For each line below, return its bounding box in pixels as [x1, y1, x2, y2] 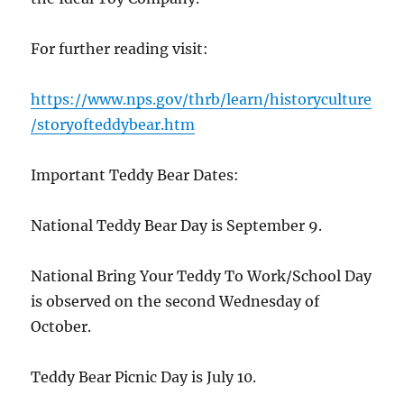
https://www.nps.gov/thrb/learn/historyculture [31, 90, 372, 109]
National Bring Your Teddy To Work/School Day [31, 267, 372, 286]
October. [31, 317, 92, 336]
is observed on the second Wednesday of [31, 292, 320, 311]
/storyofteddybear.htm [31, 115, 196, 134]
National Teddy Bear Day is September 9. [31, 216, 323, 235]
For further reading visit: [31, 40, 209, 59]
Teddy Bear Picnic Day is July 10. [31, 368, 257, 387]
